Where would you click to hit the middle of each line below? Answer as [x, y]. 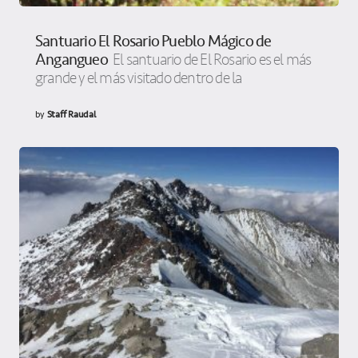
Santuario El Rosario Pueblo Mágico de [153, 41]
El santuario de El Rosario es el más [212, 60]
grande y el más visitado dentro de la [139, 78]
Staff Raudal [71, 114]
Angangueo [72, 59]
